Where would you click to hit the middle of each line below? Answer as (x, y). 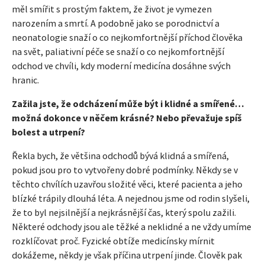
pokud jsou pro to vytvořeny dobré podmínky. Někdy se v (125, 169)
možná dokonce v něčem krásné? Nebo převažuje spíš (127, 117)
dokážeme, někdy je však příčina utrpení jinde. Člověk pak (127, 255)
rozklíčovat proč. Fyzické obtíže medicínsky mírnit (113, 240)
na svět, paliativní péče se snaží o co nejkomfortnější (118, 51)
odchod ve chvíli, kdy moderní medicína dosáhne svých (121, 65)
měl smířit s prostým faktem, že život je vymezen (112, 9)
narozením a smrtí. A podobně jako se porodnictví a (116, 23)
